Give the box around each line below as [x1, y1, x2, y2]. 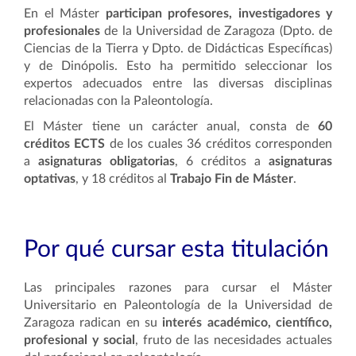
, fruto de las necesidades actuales [134, 334, 333, 346]
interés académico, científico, [162, 316, 333, 329]
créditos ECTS [24, 137, 106, 150]
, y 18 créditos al [75, 172, 170, 185]
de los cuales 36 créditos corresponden [105, 137, 333, 150]
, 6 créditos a [175, 155, 269, 168]
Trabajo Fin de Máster [170, 172, 293, 185]
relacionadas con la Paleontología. [24, 95, 213, 107]
